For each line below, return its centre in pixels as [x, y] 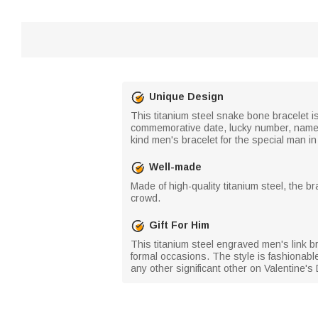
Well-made [175, 167]
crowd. [146, 198]
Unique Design [186, 97]
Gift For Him [179, 225]
